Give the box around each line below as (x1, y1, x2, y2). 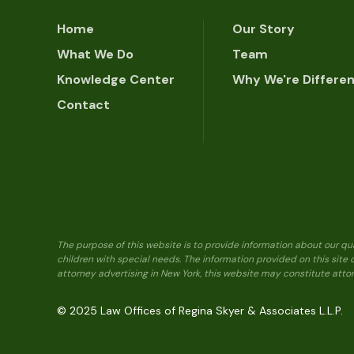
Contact (57, 96, 110, 114)
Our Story (232, 21, 295, 38)
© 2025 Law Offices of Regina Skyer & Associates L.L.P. (57, 303, 343, 318)
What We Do (57, 46, 134, 63)
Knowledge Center (57, 71, 175, 88)
